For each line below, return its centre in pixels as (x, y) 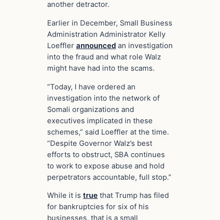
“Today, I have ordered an (91, 87)
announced (96, 45)
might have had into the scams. (101, 68)
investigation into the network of (103, 98)
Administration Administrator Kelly (106, 34)
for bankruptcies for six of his (98, 207)
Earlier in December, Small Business (110, 23)
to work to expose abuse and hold (106, 166)
